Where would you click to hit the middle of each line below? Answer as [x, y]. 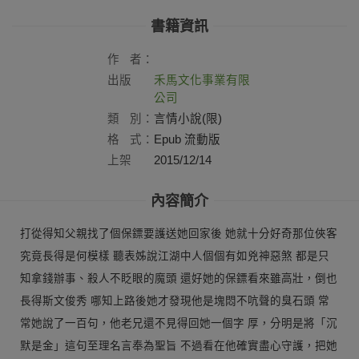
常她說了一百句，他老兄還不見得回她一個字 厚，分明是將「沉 [178, 323]
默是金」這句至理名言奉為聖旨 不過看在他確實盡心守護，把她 [178, 345]
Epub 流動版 [187, 139]
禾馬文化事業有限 [202, 80]
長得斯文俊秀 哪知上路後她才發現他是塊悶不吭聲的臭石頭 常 [174, 301]
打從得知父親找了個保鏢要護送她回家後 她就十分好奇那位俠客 [178, 233]
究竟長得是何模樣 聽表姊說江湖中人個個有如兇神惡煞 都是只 [174, 256]
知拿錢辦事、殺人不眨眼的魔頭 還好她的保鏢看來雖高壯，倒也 [178, 278]
